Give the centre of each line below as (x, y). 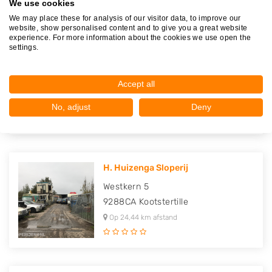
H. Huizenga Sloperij (146, 168)
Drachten (158, 88)
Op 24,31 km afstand (142, 104)
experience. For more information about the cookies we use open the (130, 37)
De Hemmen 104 (138, 73)
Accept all (136, 84)
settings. (24, 47)
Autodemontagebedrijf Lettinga (170, 54)
